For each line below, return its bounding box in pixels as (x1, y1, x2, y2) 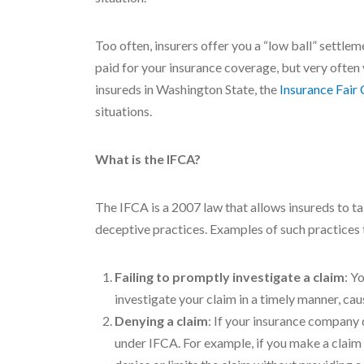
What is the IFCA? (95, 151, 201, 167)
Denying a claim (115, 313, 208, 328)
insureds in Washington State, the (95, 81, 279, 97)
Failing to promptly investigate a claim (115, 269, 344, 284)
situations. (95, 103, 152, 119)
